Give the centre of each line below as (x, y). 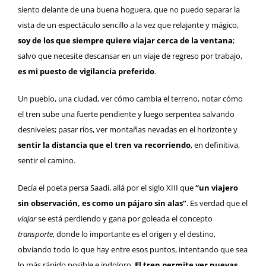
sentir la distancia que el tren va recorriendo (104, 145)
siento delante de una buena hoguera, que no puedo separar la (129, 10)
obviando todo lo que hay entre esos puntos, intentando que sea (133, 250)
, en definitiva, (215, 145)
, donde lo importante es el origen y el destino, (134, 234)
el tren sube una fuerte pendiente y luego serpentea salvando (126, 114)
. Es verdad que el (217, 203)
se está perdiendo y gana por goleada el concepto (124, 219)
